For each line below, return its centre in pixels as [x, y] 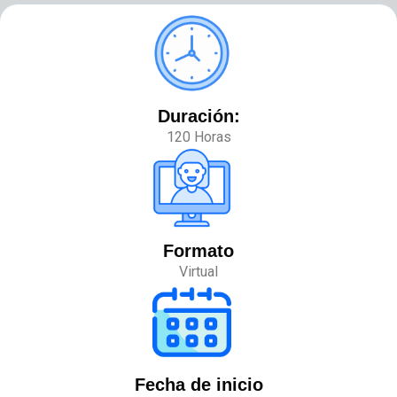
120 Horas [198, 136]
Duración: [198, 116]
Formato [198, 250]
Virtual [198, 271]
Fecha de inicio [198, 385]
